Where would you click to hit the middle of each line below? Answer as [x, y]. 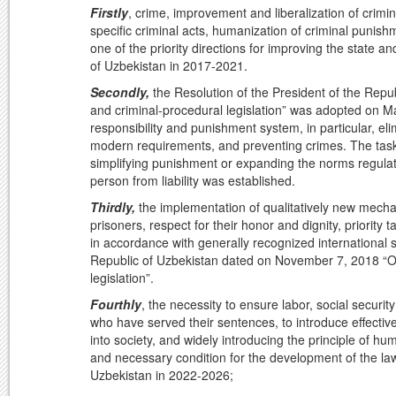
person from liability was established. [193, 181]
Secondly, [122, 92]
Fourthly [116, 305]
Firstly [109, 13]
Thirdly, [113, 207]
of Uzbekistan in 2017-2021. [169, 66]
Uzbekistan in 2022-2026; [162, 375]
